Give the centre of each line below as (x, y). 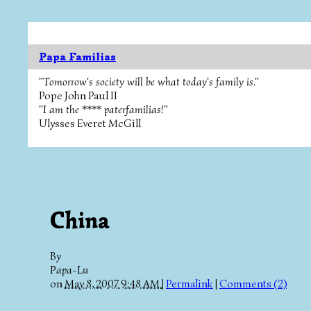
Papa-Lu (69, 270)
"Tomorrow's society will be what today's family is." (149, 82)
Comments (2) (253, 284)
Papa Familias (77, 57)
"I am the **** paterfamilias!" (103, 110)
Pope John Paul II (78, 96)
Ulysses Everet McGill (90, 124)
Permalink (190, 284)
